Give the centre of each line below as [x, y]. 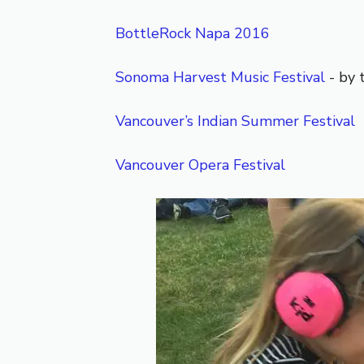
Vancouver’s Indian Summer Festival [235, 121]
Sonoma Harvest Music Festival [220, 77]
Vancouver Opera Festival [200, 165]
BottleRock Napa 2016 [193, 33]
